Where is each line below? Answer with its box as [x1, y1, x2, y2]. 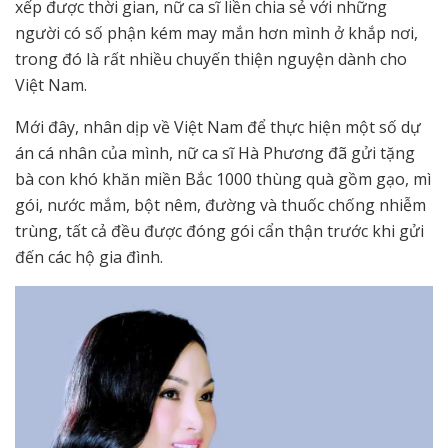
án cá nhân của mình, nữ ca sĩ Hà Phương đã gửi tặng [15, 141, 415, 164]
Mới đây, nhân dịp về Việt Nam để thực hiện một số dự [15, 115, 421, 138]
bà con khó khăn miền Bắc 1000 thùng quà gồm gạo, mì [15, 167, 431, 190]
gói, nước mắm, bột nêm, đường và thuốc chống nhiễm [15, 193, 426, 216]
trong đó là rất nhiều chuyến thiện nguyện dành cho [15, 47, 407, 70]
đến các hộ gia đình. [15, 245, 163, 268]
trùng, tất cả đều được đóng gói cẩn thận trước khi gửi [15, 219, 424, 242]
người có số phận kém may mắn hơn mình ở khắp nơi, [15, 21, 418, 44]
